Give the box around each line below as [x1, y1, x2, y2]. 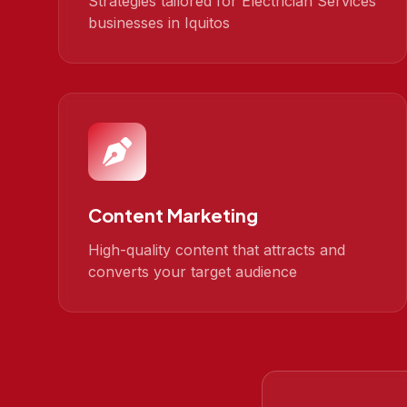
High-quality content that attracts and [88, 241, 345, 259]
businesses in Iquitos [88, 14, 230, 32]
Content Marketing [88, 203, 258, 226]
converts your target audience [88, 263, 297, 281]
